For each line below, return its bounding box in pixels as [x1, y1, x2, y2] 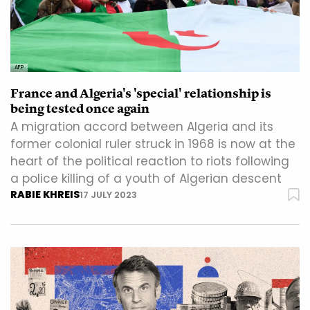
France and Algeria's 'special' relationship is [10, 85, 271, 102]
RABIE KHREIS [10, 188, 80, 202]
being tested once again [10, 100, 149, 118]
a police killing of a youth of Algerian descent [10, 170, 282, 188]
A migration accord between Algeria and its [10, 118, 273, 136]
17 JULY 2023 [80, 188, 137, 202]
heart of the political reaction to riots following [10, 153, 289, 170]
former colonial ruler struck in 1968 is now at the [10, 136, 295, 153]
